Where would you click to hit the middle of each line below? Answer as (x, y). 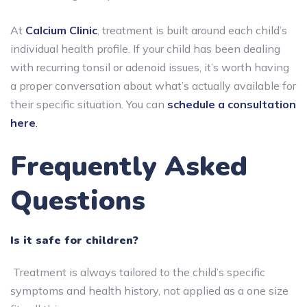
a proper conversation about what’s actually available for (153, 85)
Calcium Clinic (61, 30)
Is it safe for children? (74, 240)
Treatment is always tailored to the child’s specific (138, 272)
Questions (78, 200)
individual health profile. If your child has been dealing (145, 48)
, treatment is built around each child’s (192, 30)
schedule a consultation (232, 104)
